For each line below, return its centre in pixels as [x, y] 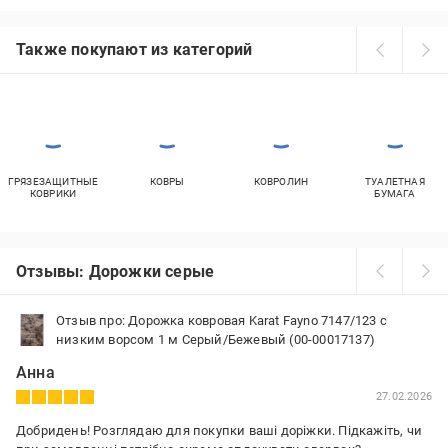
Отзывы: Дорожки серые [115, 271]
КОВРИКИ [53, 193]
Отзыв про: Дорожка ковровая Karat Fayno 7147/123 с [221, 320]
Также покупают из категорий [134, 49]
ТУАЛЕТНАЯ [395, 181]
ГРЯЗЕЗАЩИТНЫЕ [53, 181]
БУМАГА [395, 193]
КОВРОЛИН [281, 181]
